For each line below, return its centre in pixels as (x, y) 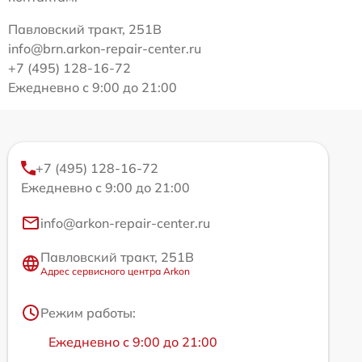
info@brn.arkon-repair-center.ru (105, 49)
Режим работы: (88, 313)
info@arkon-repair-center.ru (125, 223)
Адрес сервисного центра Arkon (115, 271)
